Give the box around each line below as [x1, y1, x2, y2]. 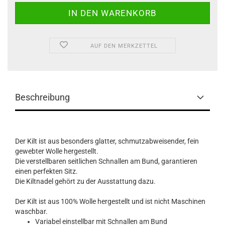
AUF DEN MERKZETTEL [90, 43, 158, 49]
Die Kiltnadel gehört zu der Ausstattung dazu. [15, 177, 156, 185]
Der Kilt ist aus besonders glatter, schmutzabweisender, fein [15, 137, 199, 145]
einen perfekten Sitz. [15, 167, 78, 175]
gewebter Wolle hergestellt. [15, 147, 98, 155]
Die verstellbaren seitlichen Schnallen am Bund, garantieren [15, 157, 197, 165]
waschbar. [15, 207, 48, 215]
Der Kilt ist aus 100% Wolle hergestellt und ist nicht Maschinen [15, 197, 205, 205]
